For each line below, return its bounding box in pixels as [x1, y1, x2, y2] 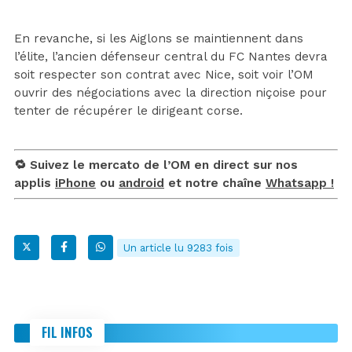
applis [14, 175, 55, 190]
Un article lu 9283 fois [123, 241, 233, 254]
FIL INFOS [42, 321, 93, 342]
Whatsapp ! [266, 175, 334, 190]
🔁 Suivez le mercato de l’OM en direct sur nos [14, 157, 298, 172]
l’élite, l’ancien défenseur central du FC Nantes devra [14, 49, 328, 64]
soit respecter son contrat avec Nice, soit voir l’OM [14, 67, 313, 82]
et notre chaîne [164, 175, 266, 190]
